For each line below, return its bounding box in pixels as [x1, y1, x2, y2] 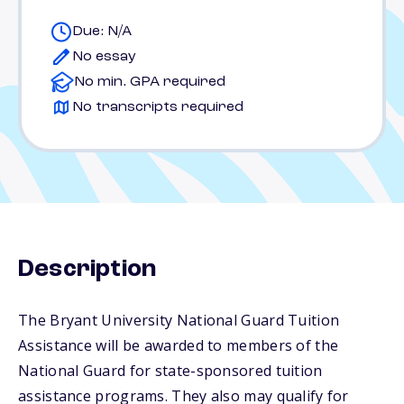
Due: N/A [72, 24, 132, 39]
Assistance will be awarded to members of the [18, 335, 339, 355]
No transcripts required [72, 100, 243, 115]
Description [18, 257, 157, 282]
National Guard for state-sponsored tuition [18, 361, 323, 381]
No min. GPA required [74, 75, 225, 89]
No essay [72, 50, 136, 64]
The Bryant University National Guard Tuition [18, 310, 340, 330]
